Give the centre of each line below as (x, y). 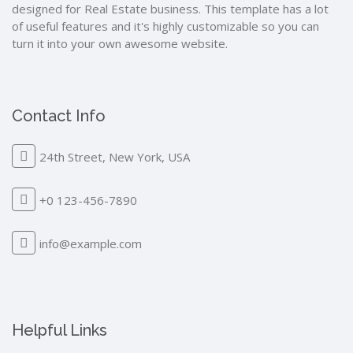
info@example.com (91, 243)
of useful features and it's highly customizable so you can (165, 26)
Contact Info (59, 115)
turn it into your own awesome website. (120, 43)
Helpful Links (59, 330)
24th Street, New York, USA (115, 156)
